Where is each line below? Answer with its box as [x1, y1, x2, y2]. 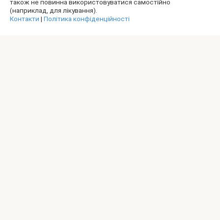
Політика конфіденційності [44, 15, 130, 23]
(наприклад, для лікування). [10, 6, 97, 15]
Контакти [10, 15, 39, 23]
